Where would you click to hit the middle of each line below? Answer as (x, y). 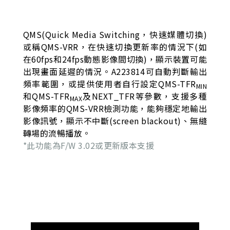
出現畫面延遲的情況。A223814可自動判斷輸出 (115, 72)
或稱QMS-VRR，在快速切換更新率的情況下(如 (115, 47)
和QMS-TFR (46, 96)
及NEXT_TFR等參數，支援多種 (145, 96)
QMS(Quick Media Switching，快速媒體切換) (115, 35)
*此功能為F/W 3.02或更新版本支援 (89, 146)
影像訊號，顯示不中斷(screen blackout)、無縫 (115, 121)
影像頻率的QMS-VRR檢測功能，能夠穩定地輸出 (115, 109)
